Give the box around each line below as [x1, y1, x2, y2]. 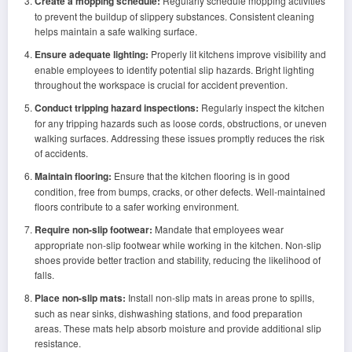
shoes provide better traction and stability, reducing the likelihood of [34, 253, 321, 266]
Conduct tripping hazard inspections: [34, 101, 199, 115]
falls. [34, 268, 54, 281]
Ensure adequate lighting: [34, 47, 148, 61]
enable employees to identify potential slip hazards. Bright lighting [34, 63, 314, 76]
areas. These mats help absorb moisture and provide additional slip [34, 321, 321, 335]
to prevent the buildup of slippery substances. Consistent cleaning [34, 9, 314, 23]
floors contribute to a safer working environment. [34, 200, 239, 213]
